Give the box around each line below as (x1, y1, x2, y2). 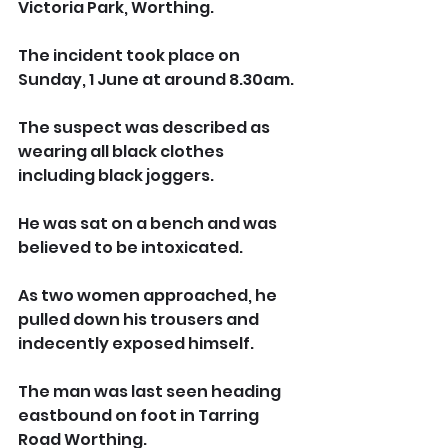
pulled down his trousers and (18, 308, 262, 332)
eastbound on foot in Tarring (18, 404, 262, 428)
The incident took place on (18, 44, 243, 68)
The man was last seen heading (18, 380, 284, 404)
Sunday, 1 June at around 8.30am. (18, 68, 294, 92)
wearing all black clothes (18, 140, 227, 164)
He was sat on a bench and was (18, 212, 280, 236)
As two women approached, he (18, 284, 280, 308)
